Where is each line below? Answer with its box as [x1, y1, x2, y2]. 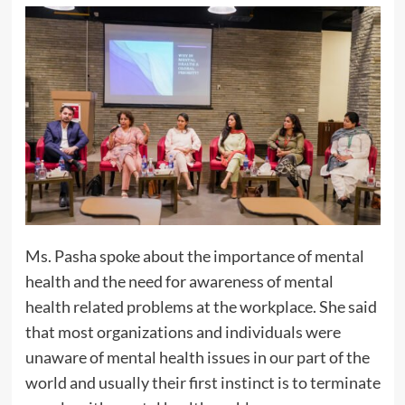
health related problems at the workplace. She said [24, 296, 377, 316]
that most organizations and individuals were [24, 321, 341, 342]
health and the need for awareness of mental [24, 270, 334, 291]
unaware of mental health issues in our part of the [24, 346, 370, 367]
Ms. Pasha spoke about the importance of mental [24, 245, 364, 266]
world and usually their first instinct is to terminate [24, 372, 381, 392]
